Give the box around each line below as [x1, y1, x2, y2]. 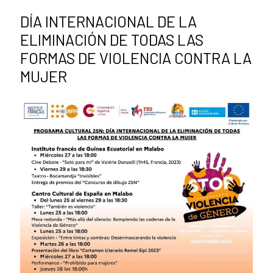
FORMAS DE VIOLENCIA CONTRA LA [20, 49, 252, 68]
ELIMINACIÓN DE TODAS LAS [20, 30, 204, 49]
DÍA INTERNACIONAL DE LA [20, 12, 197, 31]
